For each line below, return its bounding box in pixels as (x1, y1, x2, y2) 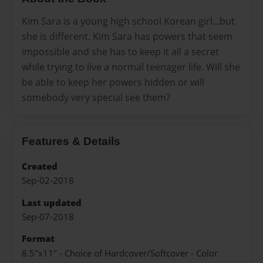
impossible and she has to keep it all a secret (22, 45, 219, 58)
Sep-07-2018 (22, 210, 74, 223)
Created (22, 160, 58, 173)
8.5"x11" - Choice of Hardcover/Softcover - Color (22, 247, 218, 259)
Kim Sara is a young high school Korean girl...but (22, 14, 235, 28)
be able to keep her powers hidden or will (22, 75, 204, 89)
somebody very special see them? (22, 90, 170, 104)
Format (22, 232, 55, 245)
